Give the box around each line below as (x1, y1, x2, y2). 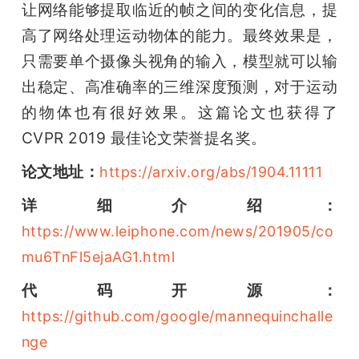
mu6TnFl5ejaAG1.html (21, 248, 175, 266)
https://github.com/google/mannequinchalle (21, 308, 333, 325)
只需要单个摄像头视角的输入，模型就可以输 (21, 51, 338, 71)
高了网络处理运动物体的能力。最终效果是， (21, 26, 338, 46)
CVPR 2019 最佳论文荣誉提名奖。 (21, 128, 267, 148)
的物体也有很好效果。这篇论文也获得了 (21, 103, 338, 123)
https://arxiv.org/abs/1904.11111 (99, 163, 323, 181)
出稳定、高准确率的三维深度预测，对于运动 (21, 77, 338, 97)
